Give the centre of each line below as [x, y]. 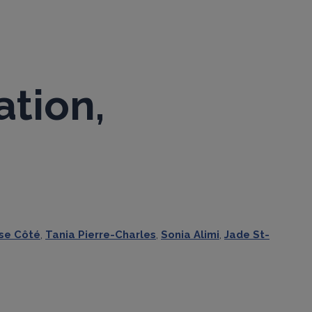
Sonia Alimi [190, 234]
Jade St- [247, 234]
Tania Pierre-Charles [101, 234]
